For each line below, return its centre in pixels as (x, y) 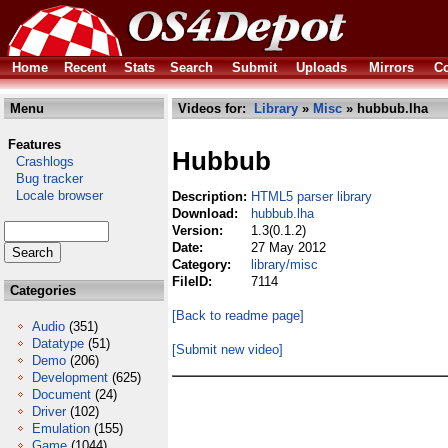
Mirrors (391, 67)
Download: (207, 213)
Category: (203, 264)
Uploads (321, 67)
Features (34, 144)
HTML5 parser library (311, 196)
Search (191, 67)
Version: (199, 230)
